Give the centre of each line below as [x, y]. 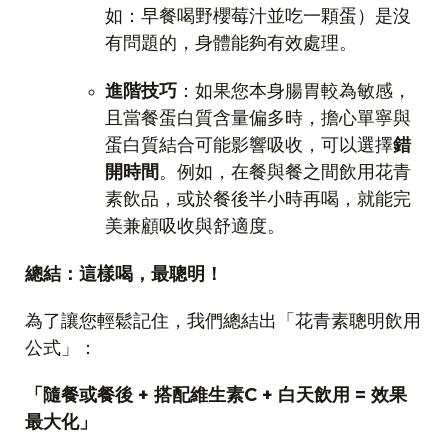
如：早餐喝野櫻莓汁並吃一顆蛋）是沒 [258, 16]
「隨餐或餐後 [79, 395]
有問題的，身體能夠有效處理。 [231, 43]
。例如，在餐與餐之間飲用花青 [285, 172]
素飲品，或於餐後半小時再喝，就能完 [258, 199]
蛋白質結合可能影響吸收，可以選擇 [249, 145]
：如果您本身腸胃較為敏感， [294, 91]
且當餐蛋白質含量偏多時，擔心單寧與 [258, 118]
